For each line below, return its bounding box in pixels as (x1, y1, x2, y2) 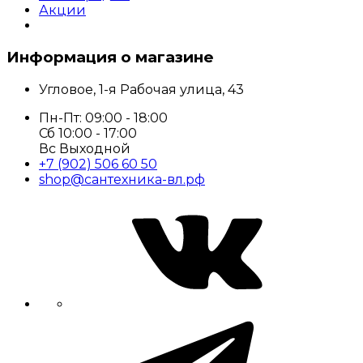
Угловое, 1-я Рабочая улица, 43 (39, 82, 244, 98)
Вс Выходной (39, 141, 130, 157)
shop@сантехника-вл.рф (39, 172, 205, 188)
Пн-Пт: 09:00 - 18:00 (39, 110, 168, 126)
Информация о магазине (6, 48, 214, 67)
